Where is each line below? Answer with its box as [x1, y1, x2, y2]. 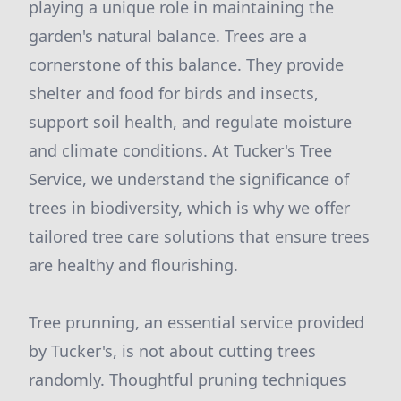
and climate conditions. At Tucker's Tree [29, 140, 332, 161]
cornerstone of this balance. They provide [29, 54, 344, 75]
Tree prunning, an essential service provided [29, 311, 364, 333]
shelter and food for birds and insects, [29, 82, 319, 104]
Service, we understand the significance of [29, 168, 349, 190]
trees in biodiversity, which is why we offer [29, 197, 350, 218]
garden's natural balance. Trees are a [29, 25, 307, 47]
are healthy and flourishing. [29, 254, 238, 276]
